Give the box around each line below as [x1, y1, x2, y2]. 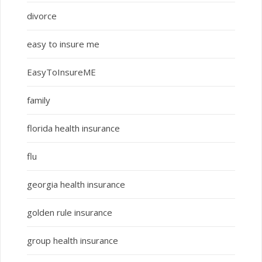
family [26, 94, 50, 106]
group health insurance [26, 235, 118, 247]
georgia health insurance [26, 178, 125, 191]
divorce [26, 10, 57, 22]
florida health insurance [26, 122, 120, 135]
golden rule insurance [26, 206, 112, 219]
